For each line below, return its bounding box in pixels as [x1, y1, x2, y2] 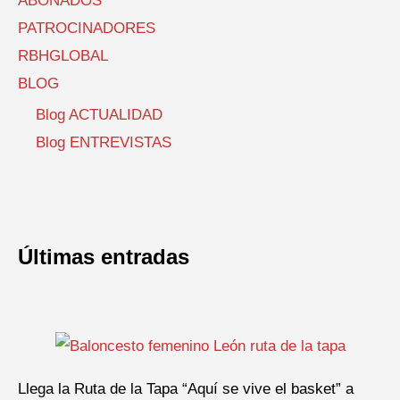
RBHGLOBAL [18, 47, 108, 65]
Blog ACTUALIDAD [36, 106, 162, 124]
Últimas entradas [18, 245, 189, 270]
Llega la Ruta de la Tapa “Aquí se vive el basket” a [18, 379, 354, 397]
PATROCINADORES [18, 20, 155, 37]
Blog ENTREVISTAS [36, 134, 171, 152]
